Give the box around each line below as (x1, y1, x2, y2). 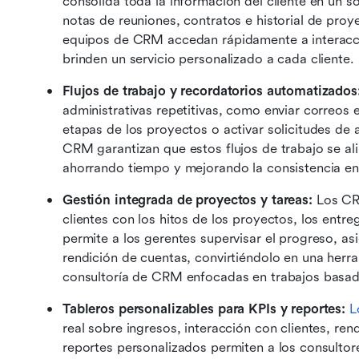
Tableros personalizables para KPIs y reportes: (63, 301, 346, 317)
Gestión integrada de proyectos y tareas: (63, 192, 313, 208)
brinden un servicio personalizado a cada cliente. (63, 51, 354, 67)
